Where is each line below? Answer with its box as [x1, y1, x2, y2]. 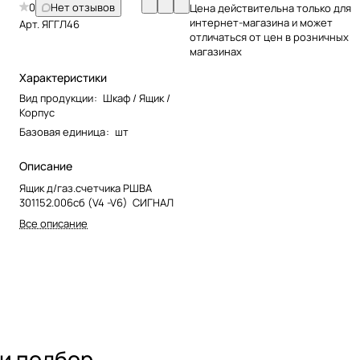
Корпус [19, 105, 55, 120]
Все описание [19, 216, 88, 231]
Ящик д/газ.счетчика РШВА [19, 181, 152, 195]
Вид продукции [19, 91, 93, 105]
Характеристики [19, 70, 107, 85]
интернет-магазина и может [190, 15, 333, 30]
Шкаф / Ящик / [103, 91, 170, 105]
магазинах [190, 44, 242, 59]
